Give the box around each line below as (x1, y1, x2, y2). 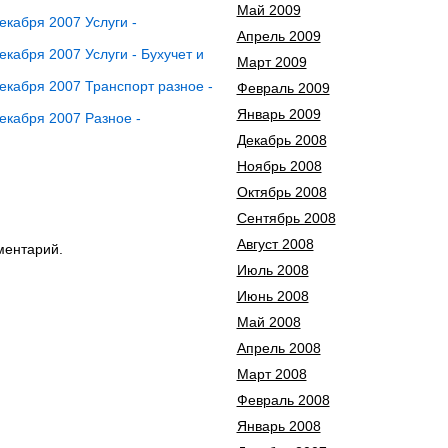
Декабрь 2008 (236, 132, 327, 148)
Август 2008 (236, 236, 314, 252)
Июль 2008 (236, 262, 309, 278)
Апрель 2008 (236, 340, 321, 356)
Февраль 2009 (236, 80, 330, 96)
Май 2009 (236, 2, 301, 18)
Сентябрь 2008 (236, 210, 336, 226)
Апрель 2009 (236, 28, 321, 44)
